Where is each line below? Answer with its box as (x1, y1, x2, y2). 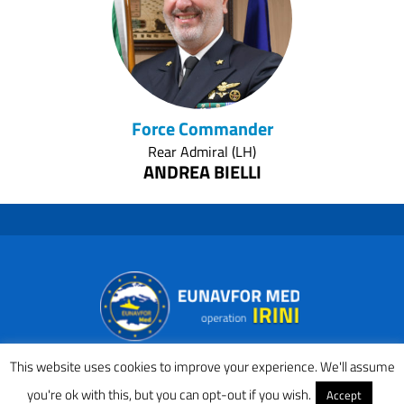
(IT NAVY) (171, 182, 233, 205)
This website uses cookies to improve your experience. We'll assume (9, 356, 395, 377)
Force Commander (131, 115, 273, 143)
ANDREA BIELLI (142, 158, 262, 187)
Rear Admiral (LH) (148, 141, 256, 163)
